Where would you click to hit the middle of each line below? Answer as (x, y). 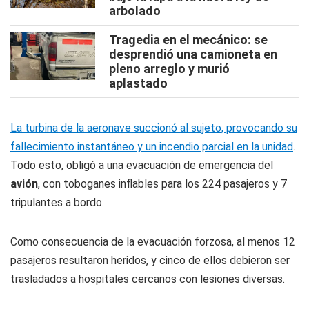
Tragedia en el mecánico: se (188, 40)
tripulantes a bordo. (57, 202)
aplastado (138, 83)
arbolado (135, 11)
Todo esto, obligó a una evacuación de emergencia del (142, 165)
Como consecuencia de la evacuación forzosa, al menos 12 (153, 242)
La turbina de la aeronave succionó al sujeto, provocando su (154, 128)
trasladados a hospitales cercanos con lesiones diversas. (148, 279)
